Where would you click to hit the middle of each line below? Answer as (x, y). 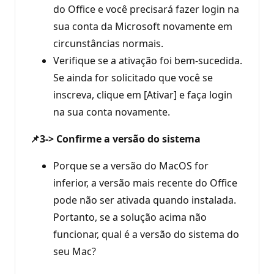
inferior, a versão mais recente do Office (145, 183)
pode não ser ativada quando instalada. (145, 200)
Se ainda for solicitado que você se (133, 77)
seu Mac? (75, 251)
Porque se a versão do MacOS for (131, 165)
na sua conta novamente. (112, 112)
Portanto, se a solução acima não (130, 217)
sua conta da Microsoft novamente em (143, 26)
